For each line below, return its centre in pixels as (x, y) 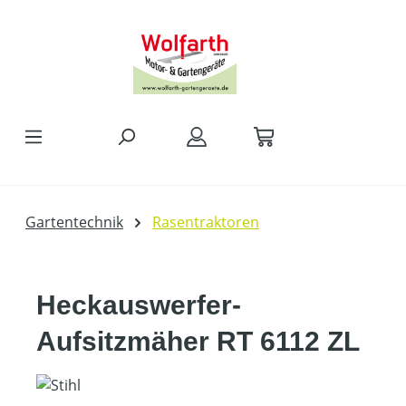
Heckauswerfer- (139, 305)
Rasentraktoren (206, 222)
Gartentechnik (74, 222)
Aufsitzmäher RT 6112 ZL (198, 341)
